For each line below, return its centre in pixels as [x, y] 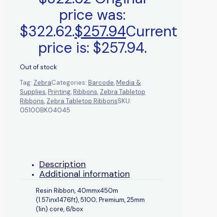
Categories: [70, 82]
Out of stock [39, 67]
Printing [59, 92]
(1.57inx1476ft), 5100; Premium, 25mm [90, 200]
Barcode [101, 82]
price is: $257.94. [92, 47]
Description [62, 164]
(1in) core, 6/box [59, 209]
